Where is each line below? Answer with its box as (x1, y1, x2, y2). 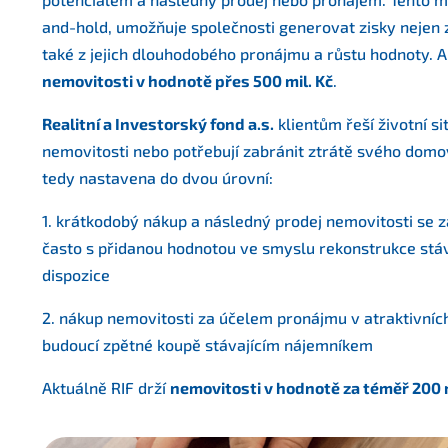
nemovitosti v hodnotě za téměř (170, 378, 412, 397)
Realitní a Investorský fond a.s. (42, 114, 274, 133)
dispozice (42, 265, 110, 284)
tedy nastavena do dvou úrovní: (42, 168, 273, 187)
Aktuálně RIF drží (42, 378, 170, 397)
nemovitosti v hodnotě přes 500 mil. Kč (42, 71, 333, 90)
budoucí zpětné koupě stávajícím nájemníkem (42, 335, 373, 354)
